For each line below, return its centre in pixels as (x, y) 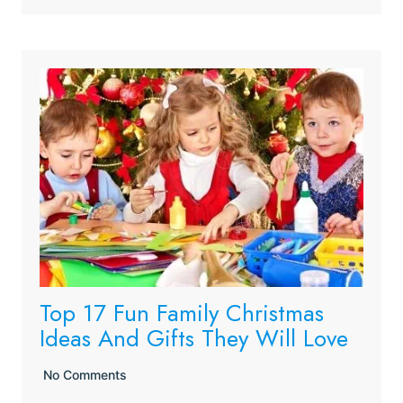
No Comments (85, 375)
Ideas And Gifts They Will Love (194, 338)
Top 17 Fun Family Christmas (182, 313)
